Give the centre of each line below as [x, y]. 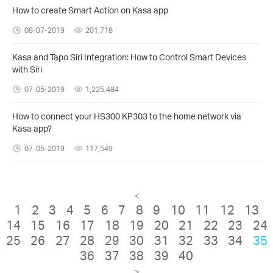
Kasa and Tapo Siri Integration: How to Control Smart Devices [129, 57]
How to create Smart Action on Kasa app [90, 10]
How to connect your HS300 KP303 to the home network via [127, 116]
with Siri [27, 69]
